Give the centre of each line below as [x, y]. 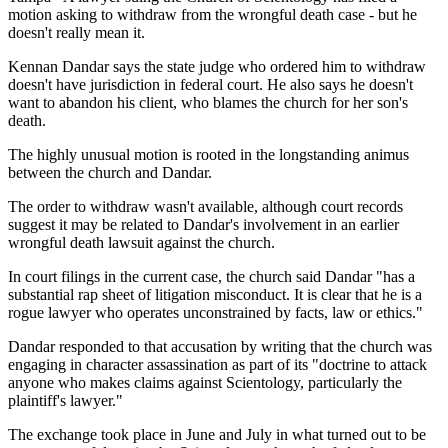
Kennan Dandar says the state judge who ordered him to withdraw [217, 67]
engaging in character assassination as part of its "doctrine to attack [217, 365]
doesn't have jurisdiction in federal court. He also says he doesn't [210, 85]
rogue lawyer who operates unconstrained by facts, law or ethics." [215, 313]
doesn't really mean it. [76, 33]
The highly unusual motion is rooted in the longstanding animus [208, 155]
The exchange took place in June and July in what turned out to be [217, 435]
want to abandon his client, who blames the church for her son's [208, 103]
